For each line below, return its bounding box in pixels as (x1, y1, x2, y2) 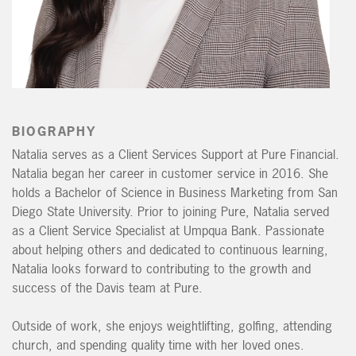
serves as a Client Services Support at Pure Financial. (48, 145, 339, 164)
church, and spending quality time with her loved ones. (12, 336, 304, 354)
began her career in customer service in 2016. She (48, 164, 328, 183)
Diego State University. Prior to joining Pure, (12, 203, 253, 221)
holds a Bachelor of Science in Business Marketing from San (12, 184, 338, 202)
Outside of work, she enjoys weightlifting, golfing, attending (12, 317, 332, 335)
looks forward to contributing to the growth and (48, 260, 311, 278)
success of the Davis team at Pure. (12, 279, 203, 297)
